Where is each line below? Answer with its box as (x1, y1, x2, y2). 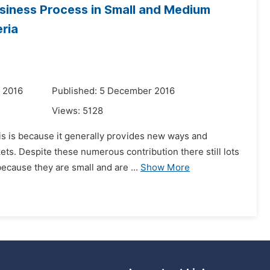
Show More (140, 162, 190, 173)
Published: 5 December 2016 (52, 86, 175, 96)
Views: (52, 105, 83, 116)
